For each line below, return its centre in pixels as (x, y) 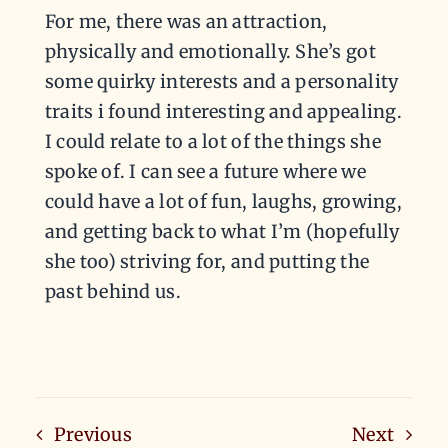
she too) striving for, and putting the (207, 261)
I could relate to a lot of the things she (212, 141)
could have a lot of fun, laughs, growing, (223, 201)
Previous (92, 434)
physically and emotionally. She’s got (210, 51)
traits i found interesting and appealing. (223, 111)
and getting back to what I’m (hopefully (222, 231)
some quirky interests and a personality (221, 81)
